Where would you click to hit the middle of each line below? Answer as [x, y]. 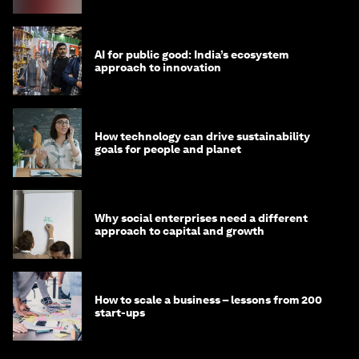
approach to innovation [158, 68]
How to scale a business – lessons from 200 [208, 300]
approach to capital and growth [179, 231]
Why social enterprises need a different [201, 218]
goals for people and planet [168, 149]
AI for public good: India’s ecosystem [192, 55]
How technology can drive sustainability [202, 137]
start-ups [120, 313]
